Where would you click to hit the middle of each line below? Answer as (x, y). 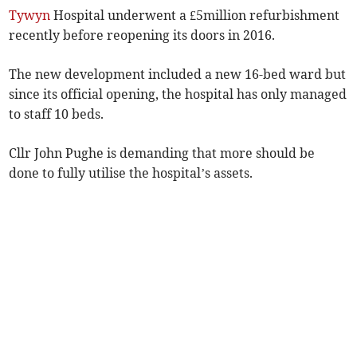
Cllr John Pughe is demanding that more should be (162, 153)
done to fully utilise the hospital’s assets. (131, 173)
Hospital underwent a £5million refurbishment (195, 16)
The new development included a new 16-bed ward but (178, 75)
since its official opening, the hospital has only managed (178, 94)
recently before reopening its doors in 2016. (142, 35)
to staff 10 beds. (57, 114)
